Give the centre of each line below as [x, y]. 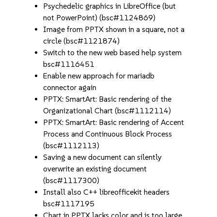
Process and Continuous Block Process [108, 134]
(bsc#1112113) [71, 146]
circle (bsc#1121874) [82, 41]
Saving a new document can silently [103, 157]
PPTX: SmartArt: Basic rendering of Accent [114, 122]
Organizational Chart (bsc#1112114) [107, 111]
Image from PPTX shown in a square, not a [114, 29]
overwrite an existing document [95, 169]
